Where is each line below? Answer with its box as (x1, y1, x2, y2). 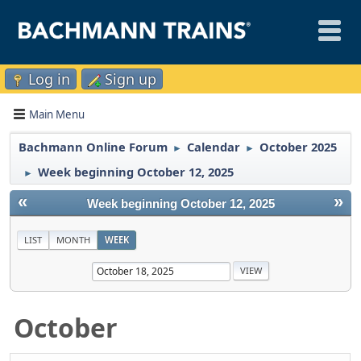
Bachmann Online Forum (19, 139, 168, 155)
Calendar (187, 139, 240, 155)
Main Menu (29, 106, 85, 122)
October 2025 (259, 139, 337, 155)
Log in (28, 69, 70, 89)
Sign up (105, 69, 156, 89)
